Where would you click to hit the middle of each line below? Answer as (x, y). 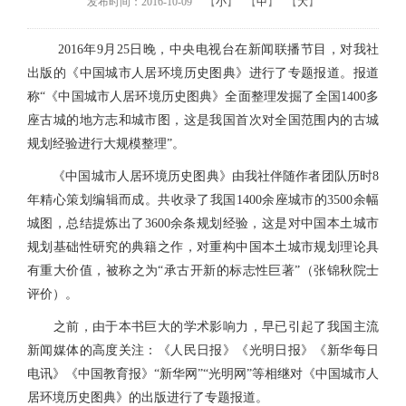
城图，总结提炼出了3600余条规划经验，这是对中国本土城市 (203, 223)
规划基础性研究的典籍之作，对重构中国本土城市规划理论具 (203, 246)
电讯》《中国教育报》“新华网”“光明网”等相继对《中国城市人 (203, 373)
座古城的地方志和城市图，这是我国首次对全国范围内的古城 (203, 120)
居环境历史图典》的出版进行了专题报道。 (148, 397)
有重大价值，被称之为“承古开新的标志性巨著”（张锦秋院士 (203, 270)
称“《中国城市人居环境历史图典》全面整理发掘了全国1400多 (203, 96)
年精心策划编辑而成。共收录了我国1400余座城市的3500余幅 (203, 199)
